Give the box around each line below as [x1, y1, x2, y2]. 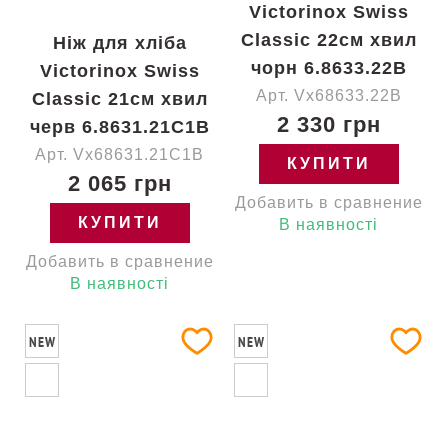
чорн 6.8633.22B [250, 58, 407, 78]
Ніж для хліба [52, 33, 187, 53]
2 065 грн [67, 171, 172, 196]
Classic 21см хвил [31, 89, 208, 109]
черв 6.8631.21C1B [29, 117, 210, 137]
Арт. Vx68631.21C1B [35, 146, 204, 163]
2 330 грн [276, 112, 381, 137]
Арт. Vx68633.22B [255, 87, 402, 104]
